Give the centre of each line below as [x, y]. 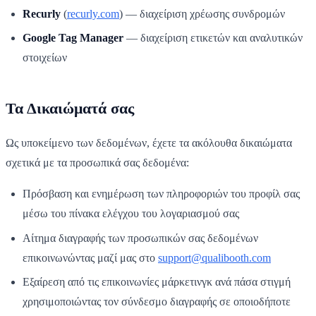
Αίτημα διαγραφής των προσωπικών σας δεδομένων [140, 238]
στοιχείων [45, 58]
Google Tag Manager [73, 38]
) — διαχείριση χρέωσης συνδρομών [202, 13]
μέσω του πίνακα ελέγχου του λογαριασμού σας [131, 214]
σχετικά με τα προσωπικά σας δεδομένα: [97, 163]
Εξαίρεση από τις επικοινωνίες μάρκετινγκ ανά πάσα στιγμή [157, 281]
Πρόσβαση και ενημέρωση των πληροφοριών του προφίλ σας [161, 194]
